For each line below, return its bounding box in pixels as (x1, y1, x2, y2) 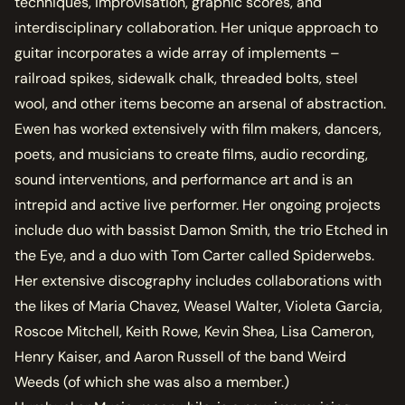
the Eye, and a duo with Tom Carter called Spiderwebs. (14, 246, 374, 266)
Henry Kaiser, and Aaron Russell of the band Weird (14, 347, 346, 367)
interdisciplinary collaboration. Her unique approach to (14, 18, 378, 38)
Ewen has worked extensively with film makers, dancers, (14, 119, 381, 139)
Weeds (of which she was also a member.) (14, 372, 289, 392)
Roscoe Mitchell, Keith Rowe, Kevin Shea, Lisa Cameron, (14, 322, 374, 342)
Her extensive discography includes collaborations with (14, 271, 381, 291)
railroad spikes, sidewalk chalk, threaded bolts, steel (14, 69, 358, 89)
